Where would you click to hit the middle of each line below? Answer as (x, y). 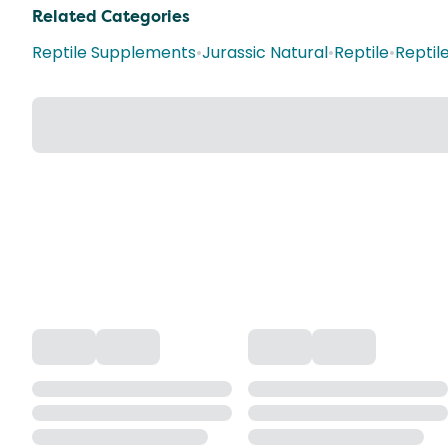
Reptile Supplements (114, 52)
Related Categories (111, 16)
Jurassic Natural (265, 52)
